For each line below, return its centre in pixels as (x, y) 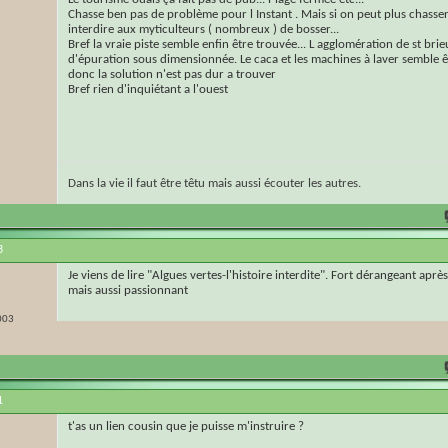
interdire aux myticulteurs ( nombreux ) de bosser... (203, 30)
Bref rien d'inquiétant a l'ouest (148, 90)
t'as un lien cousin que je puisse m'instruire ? (186, 427)
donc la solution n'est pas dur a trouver (172, 75)
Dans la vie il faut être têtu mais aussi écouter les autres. (214, 184)
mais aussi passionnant (128, 291)
